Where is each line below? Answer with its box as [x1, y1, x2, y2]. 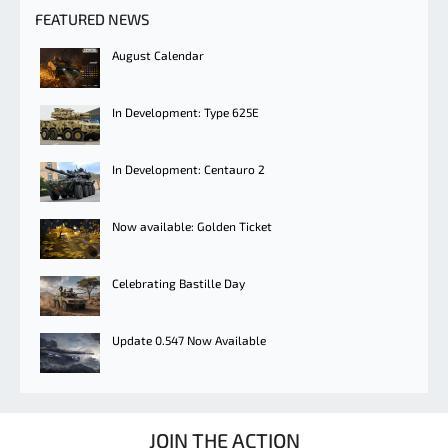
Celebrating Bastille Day [112, 276, 245, 291]
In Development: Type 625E [112, 105, 259, 120]
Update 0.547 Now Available [112, 333, 266, 348]
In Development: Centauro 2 [112, 162, 265, 177]
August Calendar [112, 48, 204, 63]
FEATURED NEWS [35, 10, 149, 29]
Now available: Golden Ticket [112, 219, 272, 234]
